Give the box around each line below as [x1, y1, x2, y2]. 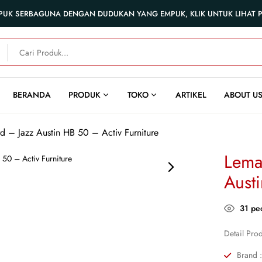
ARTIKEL [175, 88, 206, 101]
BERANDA [13, 88, 51, 101]
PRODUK [68, 88, 101, 101]
